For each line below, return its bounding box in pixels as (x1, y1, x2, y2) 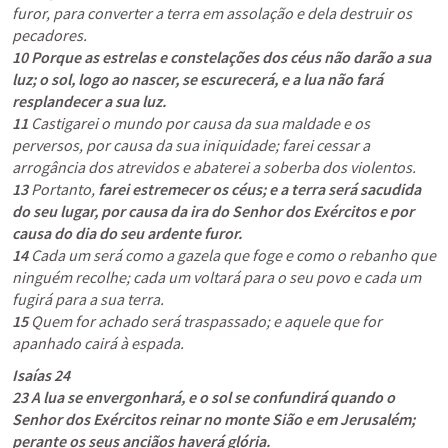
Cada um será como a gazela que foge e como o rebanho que (28, 245, 436, 265)
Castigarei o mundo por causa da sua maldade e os (28, 113, 370, 133)
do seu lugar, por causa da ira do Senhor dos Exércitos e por (12, 201, 414, 221)
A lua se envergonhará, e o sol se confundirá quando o (31, 387, 395, 407)
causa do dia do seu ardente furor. (12, 223, 242, 243)
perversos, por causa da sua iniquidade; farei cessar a (12, 135, 370, 155)
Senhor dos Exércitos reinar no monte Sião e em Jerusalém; (12, 409, 415, 429)
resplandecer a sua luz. (12, 91, 166, 111)
